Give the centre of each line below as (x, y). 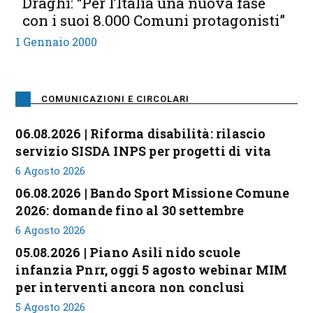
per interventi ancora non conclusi (130, 287)
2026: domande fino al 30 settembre (130, 210)
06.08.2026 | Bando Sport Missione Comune (153, 193)
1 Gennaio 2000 (57, 42)
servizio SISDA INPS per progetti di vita (144, 151)
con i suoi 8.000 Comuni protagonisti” (154, 20)
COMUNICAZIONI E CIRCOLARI (116, 99)
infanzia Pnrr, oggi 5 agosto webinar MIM (152, 270)
